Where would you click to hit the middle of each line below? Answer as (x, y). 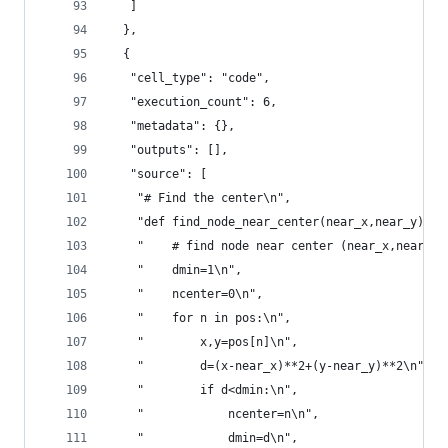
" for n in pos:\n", (200, 318)
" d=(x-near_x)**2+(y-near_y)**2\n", (270, 366)
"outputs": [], (168, 150)
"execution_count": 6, (193, 102)
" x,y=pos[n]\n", (203, 342)
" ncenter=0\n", (186, 294)
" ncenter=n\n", (214, 414)
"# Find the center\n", (200, 198)
